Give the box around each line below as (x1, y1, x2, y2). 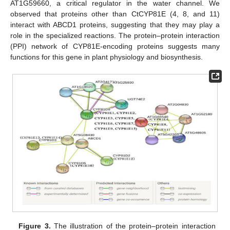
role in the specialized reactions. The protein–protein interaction (10, 31, 220, 40)
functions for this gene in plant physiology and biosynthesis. (10, 53, 203, 62)
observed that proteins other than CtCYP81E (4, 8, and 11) (10, 10, 220, 18)
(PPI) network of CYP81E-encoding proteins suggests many (10, 42, 220, 51)
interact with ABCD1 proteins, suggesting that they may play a (10, 21, 220, 29)
